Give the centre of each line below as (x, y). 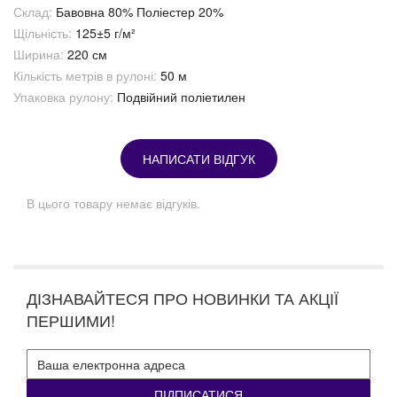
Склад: (33, 12)
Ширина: (39, 54)
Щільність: (43, 33)
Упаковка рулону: (63, 97)
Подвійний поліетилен (181, 97)
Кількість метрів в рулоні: (85, 76)
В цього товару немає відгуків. (113, 203)
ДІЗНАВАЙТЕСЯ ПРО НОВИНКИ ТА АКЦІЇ (183, 298)
